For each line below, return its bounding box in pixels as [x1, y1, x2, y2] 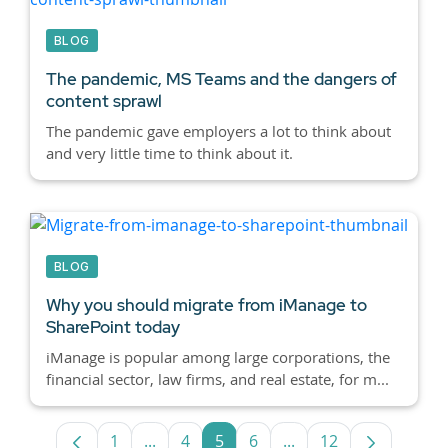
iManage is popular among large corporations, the [46, 347, 390, 368]
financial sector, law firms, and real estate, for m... [46, 369, 389, 390]
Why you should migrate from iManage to [46, 294, 367, 317]
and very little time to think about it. [46, 142, 293, 163]
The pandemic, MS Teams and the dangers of [46, 67, 397, 90]
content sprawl [46, 89, 162, 112]
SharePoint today [46, 316, 180, 339]
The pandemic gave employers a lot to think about [46, 120, 391, 141]
